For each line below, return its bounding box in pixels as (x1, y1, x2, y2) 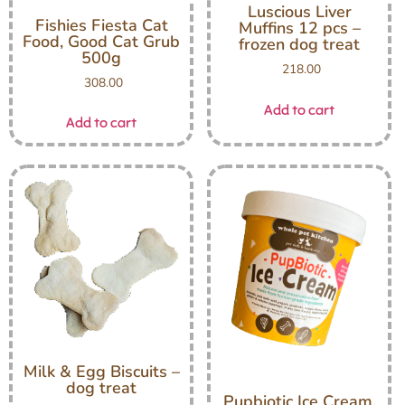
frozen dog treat (239, 33, 360, 56)
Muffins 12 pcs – (238, 17, 361, 40)
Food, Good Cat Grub (23, 30, 180, 52)
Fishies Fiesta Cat (34, 14, 168, 36)
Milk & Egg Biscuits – (23, 360, 180, 382)
